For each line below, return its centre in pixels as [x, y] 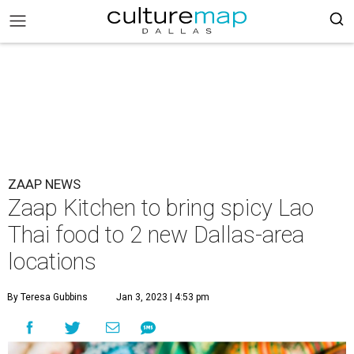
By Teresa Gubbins [47, 297]
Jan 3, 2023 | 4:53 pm [163, 297]
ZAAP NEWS [44, 184]
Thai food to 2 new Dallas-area [156, 235]
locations [52, 262]
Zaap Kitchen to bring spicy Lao [161, 208]
